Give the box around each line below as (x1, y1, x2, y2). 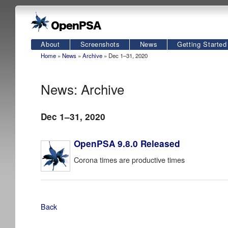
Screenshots (80, 39, 120, 49)
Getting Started (177, 39, 227, 49)
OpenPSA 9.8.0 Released (74, 137, 181, 150)
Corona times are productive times (74, 154, 185, 165)
